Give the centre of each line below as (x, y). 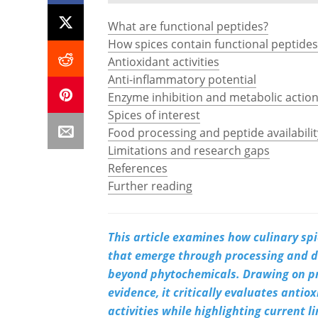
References (138, 168)
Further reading (150, 186)
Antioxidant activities (164, 62)
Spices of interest (154, 115)
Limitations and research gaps (189, 150)
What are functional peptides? (188, 26)
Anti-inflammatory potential (182, 79)
